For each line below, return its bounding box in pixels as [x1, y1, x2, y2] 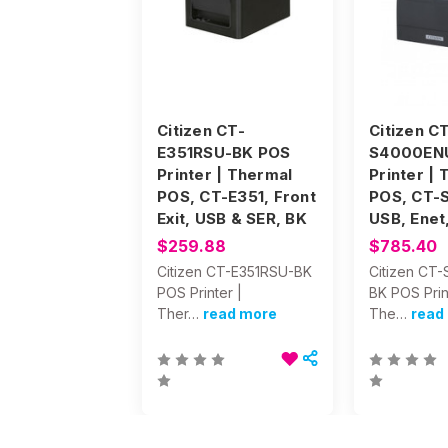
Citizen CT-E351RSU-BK [157, 262, 312, 280]
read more [203, 304, 277, 322]
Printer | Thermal [157, 164, 293, 184]
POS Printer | [157, 283, 242, 301]
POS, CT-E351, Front [157, 186, 316, 206]
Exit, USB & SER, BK [157, 208, 307, 228]
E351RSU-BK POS [157, 142, 291, 162]
